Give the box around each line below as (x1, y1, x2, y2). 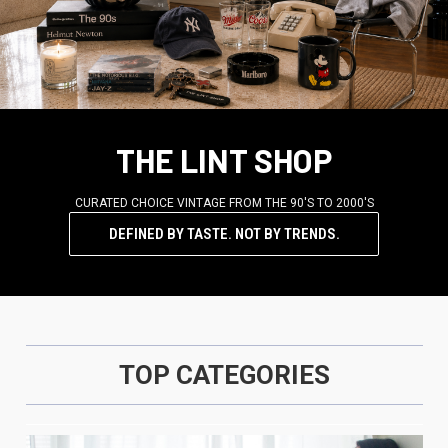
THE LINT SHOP (116, 140, 332, 179)
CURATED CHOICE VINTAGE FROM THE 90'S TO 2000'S (74, 195, 374, 210)
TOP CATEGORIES (118, 359, 330, 390)
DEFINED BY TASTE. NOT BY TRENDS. (108, 224, 340, 243)
